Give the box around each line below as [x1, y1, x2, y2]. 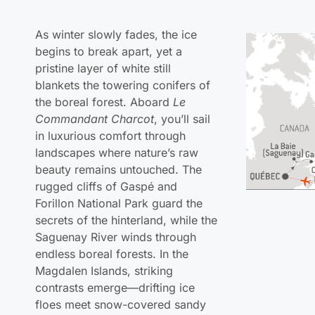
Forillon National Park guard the [35, 149, 203, 164]
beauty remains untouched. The [35, 115, 202, 130]
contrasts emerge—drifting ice [35, 233, 195, 248]
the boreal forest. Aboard [35, 48, 174, 63]
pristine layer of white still [35, 14, 172, 29]
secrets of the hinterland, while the [35, 166, 218, 181]
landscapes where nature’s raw [35, 98, 199, 113]
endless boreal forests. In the [35, 200, 189, 214]
